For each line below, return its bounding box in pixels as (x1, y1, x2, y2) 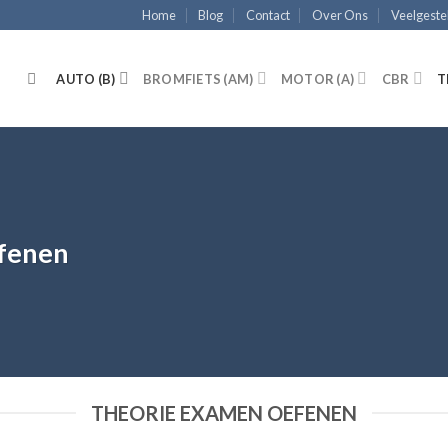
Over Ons (312, 7, 369, 23)
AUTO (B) (56, 70, 116, 87)
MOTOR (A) (280, 70, 355, 87)
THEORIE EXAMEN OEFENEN (91, 401, 357, 425)
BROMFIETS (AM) (142, 70, 254, 87)
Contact (245, 7, 290, 23)
